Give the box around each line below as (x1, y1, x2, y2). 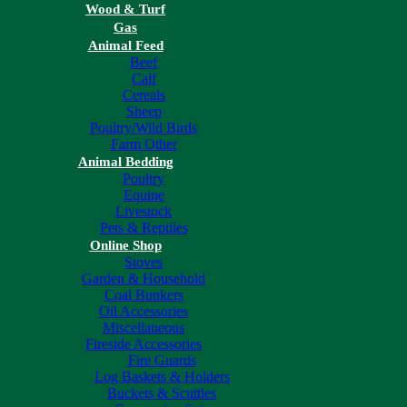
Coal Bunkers (104, 286, 184, 303)
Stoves (124, 253, 163, 270)
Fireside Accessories (85, 335, 202, 352)
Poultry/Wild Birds (90, 119, 197, 135)
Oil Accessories (99, 303, 188, 319)
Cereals (122, 86, 165, 103)
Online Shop (89, 237, 162, 253)
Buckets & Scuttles (107, 384, 216, 401)
